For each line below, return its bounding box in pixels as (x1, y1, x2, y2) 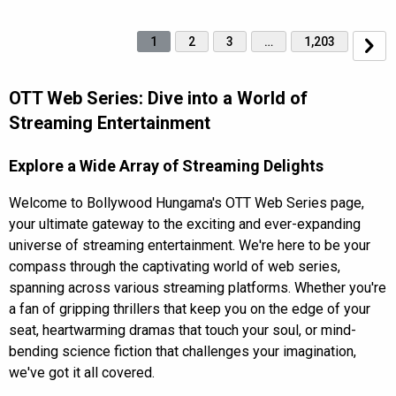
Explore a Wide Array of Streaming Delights (9, 156, 324, 175)
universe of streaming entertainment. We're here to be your (9, 237, 370, 254)
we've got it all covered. (9, 364, 155, 381)
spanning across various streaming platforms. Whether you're (9, 279, 386, 296)
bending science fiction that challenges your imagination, (9, 343, 356, 360)
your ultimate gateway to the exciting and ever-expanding (9, 216, 361, 232)
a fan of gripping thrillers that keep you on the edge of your (9, 301, 370, 317)
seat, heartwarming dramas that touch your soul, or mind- (9, 322, 356, 339)
